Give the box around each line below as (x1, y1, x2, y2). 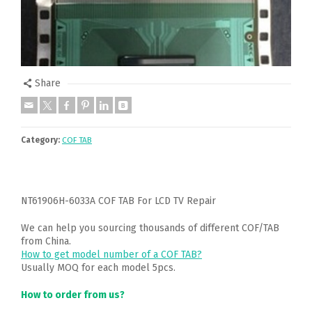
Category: (21, 135, 60, 145)
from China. (21, 235, 71, 247)
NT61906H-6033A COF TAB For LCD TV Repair (21, 195, 216, 207)
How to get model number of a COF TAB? (21, 249, 202, 260)
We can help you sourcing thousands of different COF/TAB (21, 222, 279, 234)
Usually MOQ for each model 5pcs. (21, 262, 175, 274)
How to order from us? (21, 289, 125, 301)
